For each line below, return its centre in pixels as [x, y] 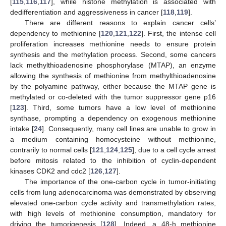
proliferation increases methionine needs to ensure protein [113, 44]
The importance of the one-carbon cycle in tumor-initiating [120, 181]
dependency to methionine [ [55, 33]
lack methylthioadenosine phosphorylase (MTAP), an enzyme [113, 65]
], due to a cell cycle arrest [174, 150]
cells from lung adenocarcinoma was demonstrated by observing [113, 192]
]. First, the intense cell [179, 33]
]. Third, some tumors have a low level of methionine [120, 107]
